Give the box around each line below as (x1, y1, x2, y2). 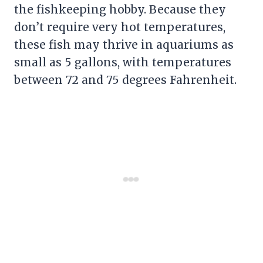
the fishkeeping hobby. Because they (14, 2, 226, 16)
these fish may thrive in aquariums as (14, 37, 234, 52)
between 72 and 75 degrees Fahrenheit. (14, 72, 237, 87)
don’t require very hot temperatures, (14, 19, 225, 34)
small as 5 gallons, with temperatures (14, 55, 231, 69)
